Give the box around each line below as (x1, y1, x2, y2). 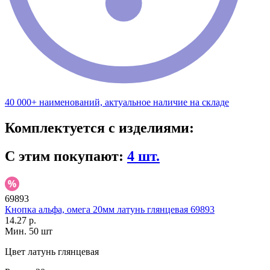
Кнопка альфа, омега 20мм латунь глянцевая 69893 (5, 204, 215, 215)
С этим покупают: (5, 148, 127, 165)
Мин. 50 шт (5, 225, 52, 236)
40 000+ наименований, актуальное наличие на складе (5, 97, 229, 108)
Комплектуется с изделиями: (5, 120, 194, 136)
